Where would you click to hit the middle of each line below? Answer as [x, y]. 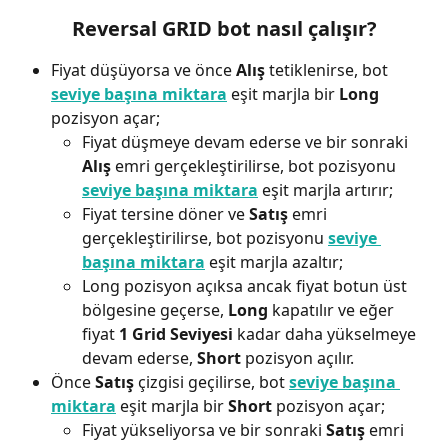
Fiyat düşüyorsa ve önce [143, 70]
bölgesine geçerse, [155, 310]
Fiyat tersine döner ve [165, 214]
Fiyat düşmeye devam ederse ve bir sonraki [247, 142]
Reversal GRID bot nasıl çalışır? [224, 29]
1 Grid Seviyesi [176, 334]
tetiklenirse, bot [328, 70]
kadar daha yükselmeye [326, 334]
